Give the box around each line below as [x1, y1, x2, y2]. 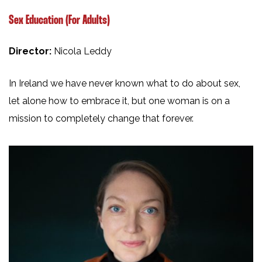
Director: [9, 46, 54, 57]
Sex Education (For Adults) [9, 15, 110, 27]
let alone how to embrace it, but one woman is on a [9, 95, 230, 107]
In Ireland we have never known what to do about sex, [9, 78, 240, 89]
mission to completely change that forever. [9, 113, 194, 125]
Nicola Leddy [54, 46, 112, 57]
